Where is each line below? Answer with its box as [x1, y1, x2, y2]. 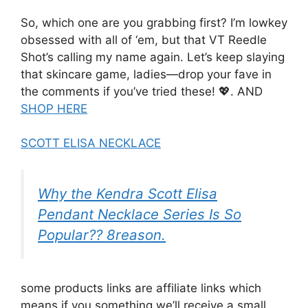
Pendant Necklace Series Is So [38, 205, 241, 223]
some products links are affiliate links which [21, 281, 261, 296]
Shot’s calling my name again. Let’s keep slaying [21, 49, 285, 64]
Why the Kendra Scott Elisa [38, 184, 217, 202]
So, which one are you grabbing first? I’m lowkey [21, 15, 287, 30]
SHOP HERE [21, 101, 87, 115]
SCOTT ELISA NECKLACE [21, 136, 161, 151]
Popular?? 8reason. [38, 225, 166, 243]
